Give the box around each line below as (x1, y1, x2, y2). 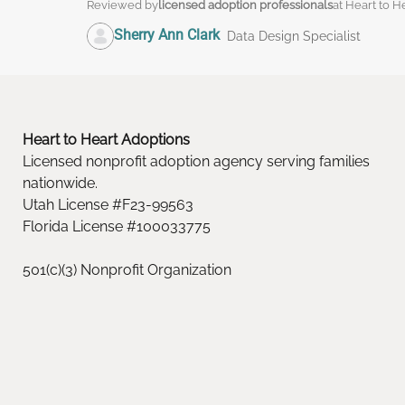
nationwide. (23, 174, 98, 192)
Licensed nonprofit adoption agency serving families (23, 153, 370, 170)
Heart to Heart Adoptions (23, 131, 190, 148)
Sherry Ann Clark (114, 26, 220, 43)
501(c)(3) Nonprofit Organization (23, 261, 231, 278)
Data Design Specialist (227, 29, 361, 43)
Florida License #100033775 (23, 218, 211, 235)
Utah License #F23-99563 (23, 196, 193, 213)
